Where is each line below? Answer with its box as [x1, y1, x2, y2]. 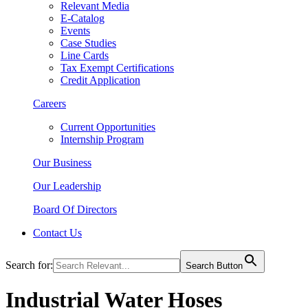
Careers [33, 98, 66, 109]
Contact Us [33, 227, 82, 239]
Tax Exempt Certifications [60, 62, 174, 74]
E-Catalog [60, 12, 104, 24]
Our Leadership [33, 180, 101, 192]
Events [60, 25, 90, 36]
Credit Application [60, 74, 140, 86]
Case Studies [60, 37, 116, 49]
